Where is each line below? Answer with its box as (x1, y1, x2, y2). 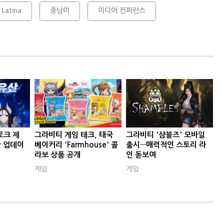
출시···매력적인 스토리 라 (126, 141, 206, 149)
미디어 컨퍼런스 (97, 6, 145, 14)
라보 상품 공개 (34, 151, 81, 159)
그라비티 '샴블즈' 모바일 (126, 131, 205, 139)
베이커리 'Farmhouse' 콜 (34, 141, 118, 149)
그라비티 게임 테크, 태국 (34, 131, 113, 139)
